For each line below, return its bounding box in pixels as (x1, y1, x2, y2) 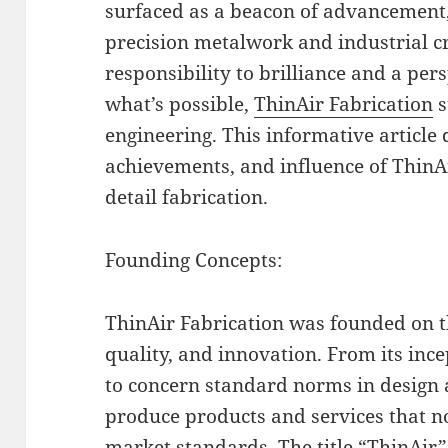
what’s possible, (105, 91, 255, 118)
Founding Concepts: (105, 247, 283, 274)
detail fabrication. (105, 184, 269, 211)
